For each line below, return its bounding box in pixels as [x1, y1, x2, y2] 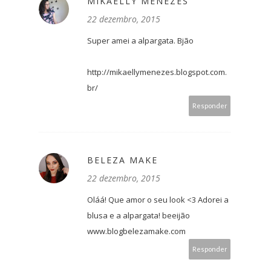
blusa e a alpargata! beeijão [87, 210, 190, 221]
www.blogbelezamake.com [87, 226, 186, 237]
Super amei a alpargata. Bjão [87, 35, 194, 47]
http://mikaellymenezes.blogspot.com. [87, 67, 227, 78]
